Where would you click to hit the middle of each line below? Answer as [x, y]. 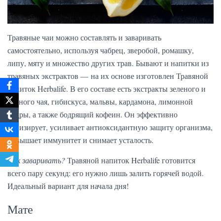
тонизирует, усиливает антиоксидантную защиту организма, [110, 127]
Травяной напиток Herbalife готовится [130, 160]
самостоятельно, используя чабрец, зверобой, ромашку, [101, 50]
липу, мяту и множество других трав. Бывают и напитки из [108, 63]
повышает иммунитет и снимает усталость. [80, 140]
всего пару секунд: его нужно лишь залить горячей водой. [106, 173]
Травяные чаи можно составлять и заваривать [84, 37]
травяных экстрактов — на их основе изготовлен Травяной [108, 75]
